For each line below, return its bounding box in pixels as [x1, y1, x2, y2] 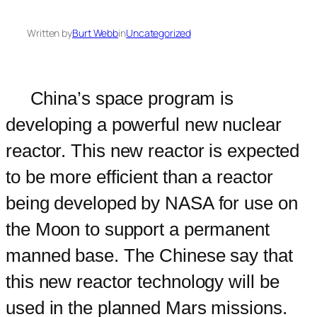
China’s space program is [6, 87, 234, 109]
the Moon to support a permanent [6, 218, 270, 240]
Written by [27, 25, 72, 40]
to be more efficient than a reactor [6, 166, 273, 188]
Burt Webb [72, 25, 119, 40]
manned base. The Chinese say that [6, 244, 293, 266]
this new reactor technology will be [6, 270, 279, 292]
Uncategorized [125, 25, 191, 40]
